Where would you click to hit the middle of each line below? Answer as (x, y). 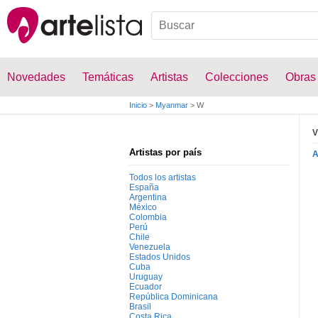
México (143, 207)
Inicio (138, 105)
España (144, 187)
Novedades (36, 77)
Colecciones (237, 77)
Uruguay (146, 277)
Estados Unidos (160, 257)
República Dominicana (174, 297)
